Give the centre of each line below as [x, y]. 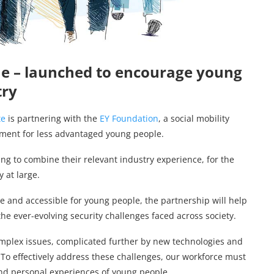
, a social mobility [194, 118]
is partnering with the [53, 118]
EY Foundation [129, 118]
